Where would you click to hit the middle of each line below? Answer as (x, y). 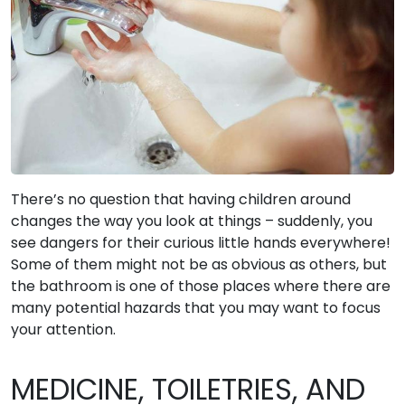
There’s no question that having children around (181, 199)
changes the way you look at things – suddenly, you (192, 221)
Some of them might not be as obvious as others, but (199, 264)
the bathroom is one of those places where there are (201, 286)
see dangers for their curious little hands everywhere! (201, 242)
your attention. (63, 329)
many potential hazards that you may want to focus (196, 307)
